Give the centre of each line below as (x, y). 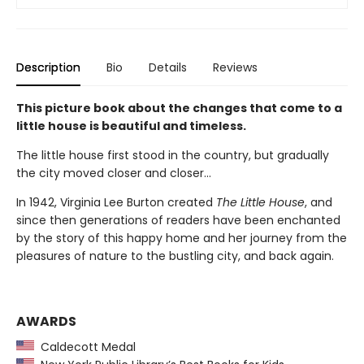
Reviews (235, 68)
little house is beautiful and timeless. (131, 126)
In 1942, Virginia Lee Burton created (116, 203)
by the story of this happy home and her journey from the (182, 238)
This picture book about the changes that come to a (179, 108)
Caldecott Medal (85, 347)
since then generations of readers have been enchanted (178, 221)
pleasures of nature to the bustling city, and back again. (175, 256)
